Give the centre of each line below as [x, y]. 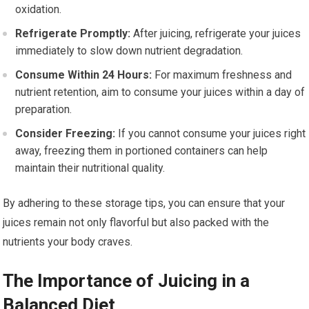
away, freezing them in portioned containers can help [142, 151]
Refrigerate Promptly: [73, 34]
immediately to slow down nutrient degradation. [129, 51]
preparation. [44, 110]
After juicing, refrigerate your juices [216, 34]
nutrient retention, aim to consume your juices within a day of [160, 92]
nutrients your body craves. [68, 242]
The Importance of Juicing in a [127, 281]
